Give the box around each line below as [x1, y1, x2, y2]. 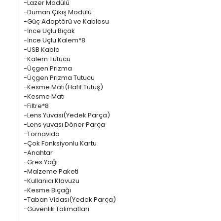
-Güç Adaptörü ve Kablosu [24, 17, 152, 26]
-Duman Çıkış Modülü [24, 7, 129, 17]
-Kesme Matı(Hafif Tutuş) [24, 82, 103, 92]
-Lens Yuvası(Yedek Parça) [24, 110, 150, 120]
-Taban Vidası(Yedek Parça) [24, 195, 135, 204]
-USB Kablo [24, 45, 111, 54]
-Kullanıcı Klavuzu [24, 176, 79, 185]
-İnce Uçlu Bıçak [24, 26, 121, 36]
